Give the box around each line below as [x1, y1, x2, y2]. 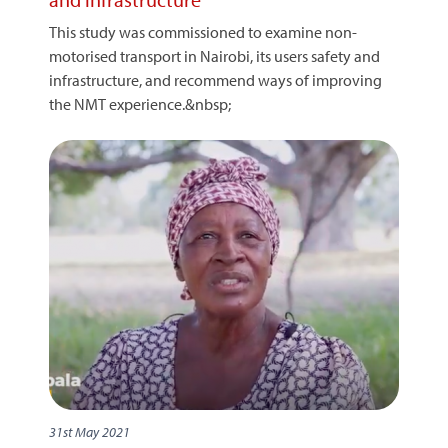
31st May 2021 [49, 423, 130, 441]
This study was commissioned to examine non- [49, 22, 357, 42]
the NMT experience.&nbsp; [49, 94, 231, 114]
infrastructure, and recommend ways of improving [49, 70, 382, 90]
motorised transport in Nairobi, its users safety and [49, 46, 380, 66]
